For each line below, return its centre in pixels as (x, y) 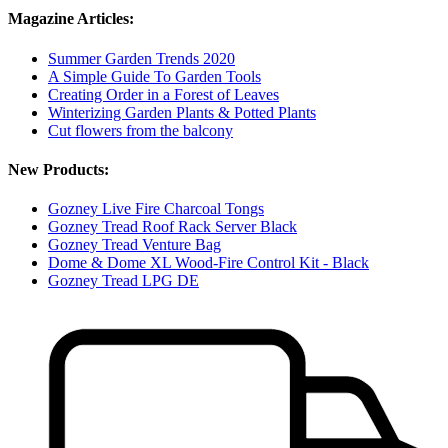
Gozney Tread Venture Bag (134, 245)
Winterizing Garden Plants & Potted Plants (182, 112)
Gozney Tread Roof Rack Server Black (172, 227)
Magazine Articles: (71, 19)
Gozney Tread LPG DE (123, 281)
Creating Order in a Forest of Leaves (163, 94)
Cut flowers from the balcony (140, 130)
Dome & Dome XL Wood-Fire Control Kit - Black (208, 263)
